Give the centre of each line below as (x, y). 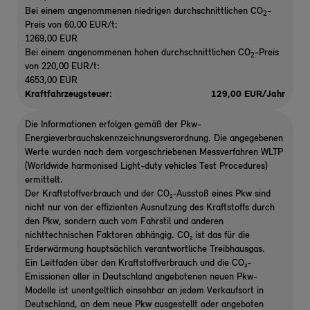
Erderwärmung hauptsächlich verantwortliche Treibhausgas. (145, 249)
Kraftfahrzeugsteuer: (69, 94)
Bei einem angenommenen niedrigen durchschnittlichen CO (144, 11)
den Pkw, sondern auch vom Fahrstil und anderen (124, 222)
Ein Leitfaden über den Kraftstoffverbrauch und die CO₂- (138, 263)
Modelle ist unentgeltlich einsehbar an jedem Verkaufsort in (144, 291)
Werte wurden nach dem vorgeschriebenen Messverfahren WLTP (154, 153)
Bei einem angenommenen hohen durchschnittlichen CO (138, 53)
